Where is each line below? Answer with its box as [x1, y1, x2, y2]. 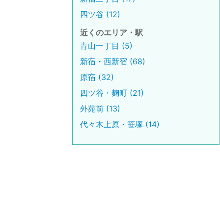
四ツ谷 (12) [80, 9, 120, 19]
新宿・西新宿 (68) [80, 56, 145, 66]
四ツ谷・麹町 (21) [80, 88, 144, 98]
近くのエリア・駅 [80, 27, 143, 37]
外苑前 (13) [80, 104, 120, 113]
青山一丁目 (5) [80, 41, 133, 51]
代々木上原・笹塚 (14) [80, 119, 160, 129]
